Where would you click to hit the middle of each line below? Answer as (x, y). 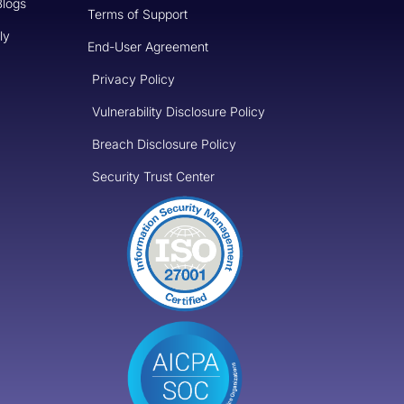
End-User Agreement (148, 46)
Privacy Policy (134, 78)
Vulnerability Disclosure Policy (179, 111)
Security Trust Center (154, 176)
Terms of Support (138, 14)
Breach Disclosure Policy (165, 143)
